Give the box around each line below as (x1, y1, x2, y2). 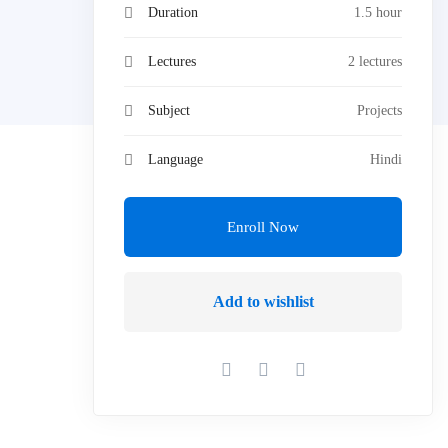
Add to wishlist (212, 293, 314, 310)
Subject (148, 103, 190, 118)
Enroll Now (227, 219, 299, 235)
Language (148, 152, 203, 167)
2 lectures (348, 54, 402, 69)
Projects (357, 103, 402, 118)
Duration (148, 5, 198, 20)
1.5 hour (354, 5, 402, 20)
